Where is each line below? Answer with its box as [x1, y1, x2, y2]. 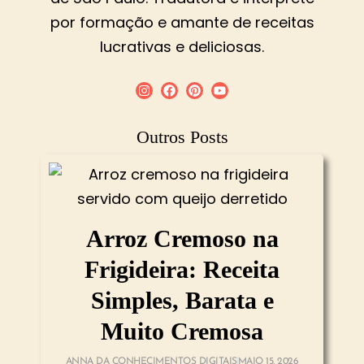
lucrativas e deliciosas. [100, 37, 264, 58]
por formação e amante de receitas [50, 12, 314, 33]
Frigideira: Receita [84, 255, 279, 283]
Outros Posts [136, 126, 228, 147]
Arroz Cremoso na [85, 224, 279, 252]
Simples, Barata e [90, 286, 274, 314]
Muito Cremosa [101, 317, 263, 344]
